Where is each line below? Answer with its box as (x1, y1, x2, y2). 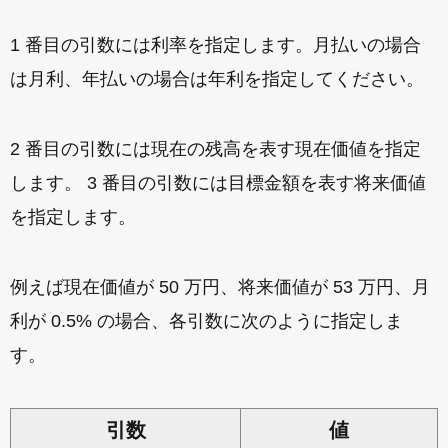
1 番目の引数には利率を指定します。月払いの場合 (10, 35, 421, 55)
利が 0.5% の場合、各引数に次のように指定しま (10, 311, 403, 331)
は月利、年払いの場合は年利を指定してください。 (10, 69, 424, 89)
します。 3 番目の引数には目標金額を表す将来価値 (10, 173, 426, 193)
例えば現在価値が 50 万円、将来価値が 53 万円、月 (10, 277, 430, 297)
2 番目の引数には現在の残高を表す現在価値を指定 (10, 139, 421, 159)
